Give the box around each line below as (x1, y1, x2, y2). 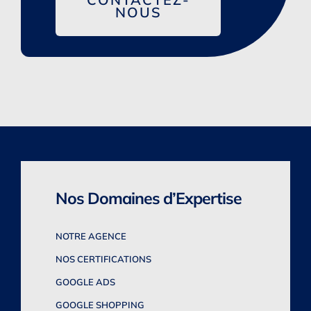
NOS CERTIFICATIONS (55, 253, 151, 265)
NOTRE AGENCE (55, 230, 126, 242)
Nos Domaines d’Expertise (55, 188, 242, 209)
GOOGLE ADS (55, 276, 115, 288)
